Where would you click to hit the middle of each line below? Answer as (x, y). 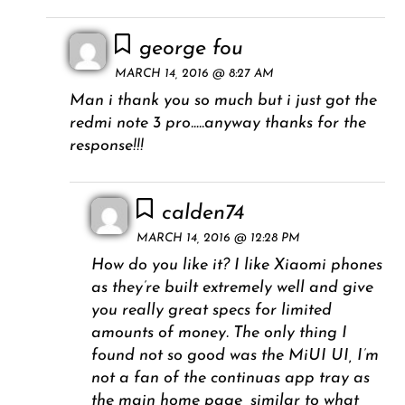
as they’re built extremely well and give (233, 288)
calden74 (202, 214)
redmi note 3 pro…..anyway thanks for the (217, 124)
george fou (192, 49)
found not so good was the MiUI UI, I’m (235, 356)
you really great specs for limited (212, 311)
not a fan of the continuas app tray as (231, 379)
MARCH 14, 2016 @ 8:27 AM (194, 74)
